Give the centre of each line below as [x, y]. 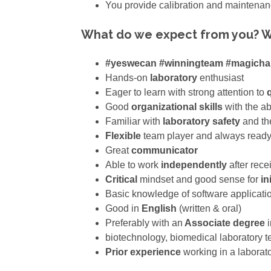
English [158, 209]
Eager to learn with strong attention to [185, 93]
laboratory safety [201, 122]
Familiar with [133, 122]
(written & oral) [209, 209]
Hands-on [128, 78]
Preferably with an [144, 223]
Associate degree [224, 223]
